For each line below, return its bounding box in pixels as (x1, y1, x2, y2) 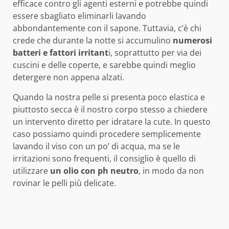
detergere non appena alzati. (13, 71, 124, 83)
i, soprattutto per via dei (108, 47, 201, 58)
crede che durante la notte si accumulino (13, 34, 171, 46)
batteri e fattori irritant (13, 47, 108, 58)
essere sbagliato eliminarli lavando (13, 10, 146, 21)
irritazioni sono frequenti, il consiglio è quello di (13, 152, 196, 164)
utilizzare (13, 165, 50, 176)
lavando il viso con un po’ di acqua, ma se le (13, 140, 180, 152)
